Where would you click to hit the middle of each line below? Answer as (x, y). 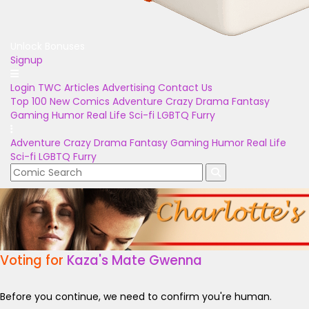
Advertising (129, 88)
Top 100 (29, 101)
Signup (27, 60)
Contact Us (185, 88)
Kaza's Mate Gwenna (134, 260)
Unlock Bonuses (48, 46)
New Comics (80, 101)
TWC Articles (69, 88)
